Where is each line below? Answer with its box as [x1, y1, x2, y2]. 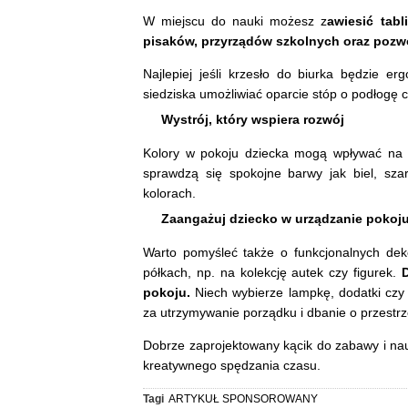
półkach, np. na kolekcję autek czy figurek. [143, 265, 397, 280]
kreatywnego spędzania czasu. [143, 358, 324, 373]
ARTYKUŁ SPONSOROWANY [168, 393, 318, 406]
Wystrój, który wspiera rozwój [161, 112, 344, 127]
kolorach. [143, 186, 199, 201]
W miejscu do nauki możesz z [143, 14, 328, 29]
